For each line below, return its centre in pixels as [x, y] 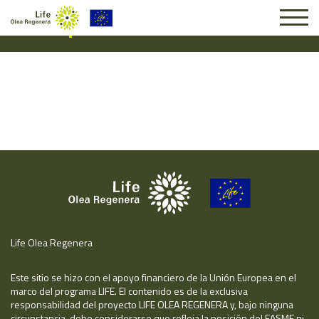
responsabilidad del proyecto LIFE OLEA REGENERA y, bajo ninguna [152, 304]
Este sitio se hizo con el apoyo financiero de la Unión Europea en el [153, 277]
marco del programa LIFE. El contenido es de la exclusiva [129, 291]
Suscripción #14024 [103, 26]
